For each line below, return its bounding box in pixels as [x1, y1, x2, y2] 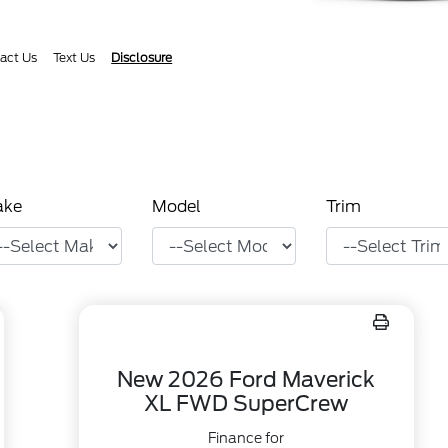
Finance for [208, 430, 285, 446]
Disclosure [111, 50, 173, 65]
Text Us [53, 50, 96, 65]
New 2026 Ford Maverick [117, 367, 376, 392]
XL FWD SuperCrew [144, 391, 349, 416]
